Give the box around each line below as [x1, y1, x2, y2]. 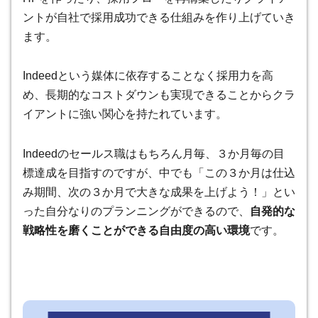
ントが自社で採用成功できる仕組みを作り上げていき [23, 11, 295, 23]
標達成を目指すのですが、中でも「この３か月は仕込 [23, 167, 295, 180]
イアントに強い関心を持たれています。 [23, 108, 227, 121]
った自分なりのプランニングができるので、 [23, 205, 250, 218]
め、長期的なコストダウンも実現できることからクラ [23, 89, 295, 102]
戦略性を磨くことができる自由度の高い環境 [23, 224, 250, 237]
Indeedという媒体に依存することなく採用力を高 [23, 70, 273, 82]
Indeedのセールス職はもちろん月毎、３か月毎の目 [23, 148, 285, 160]
